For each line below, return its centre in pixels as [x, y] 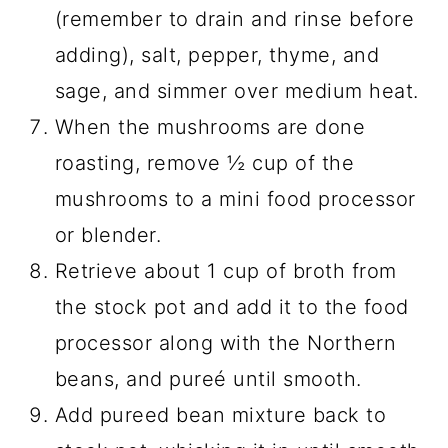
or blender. [108, 234]
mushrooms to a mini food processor [235, 198]
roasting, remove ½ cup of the [204, 162]
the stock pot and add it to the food [231, 306]
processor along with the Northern [225, 342]
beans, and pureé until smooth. [208, 378]
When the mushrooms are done [210, 126]
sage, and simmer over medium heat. [236, 90]
